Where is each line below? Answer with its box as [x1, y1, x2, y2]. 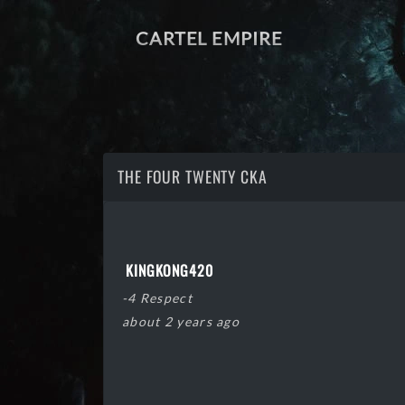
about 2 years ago [122, 314, 240, 329]
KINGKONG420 [126, 259, 213, 281]
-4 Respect [122, 290, 193, 306]
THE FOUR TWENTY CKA [118, 165, 268, 188]
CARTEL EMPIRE [136, 27, 283, 49]
